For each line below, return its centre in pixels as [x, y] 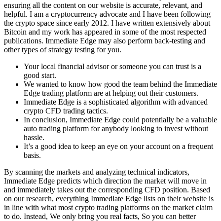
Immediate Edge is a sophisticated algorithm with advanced [116, 102]
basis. [32, 155]
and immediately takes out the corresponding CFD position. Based [107, 189]
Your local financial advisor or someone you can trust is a [112, 66]
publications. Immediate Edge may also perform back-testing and [105, 40]
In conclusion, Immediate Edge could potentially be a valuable [120, 119]
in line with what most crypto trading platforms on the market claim [108, 207]
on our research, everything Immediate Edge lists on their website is [109, 198]
